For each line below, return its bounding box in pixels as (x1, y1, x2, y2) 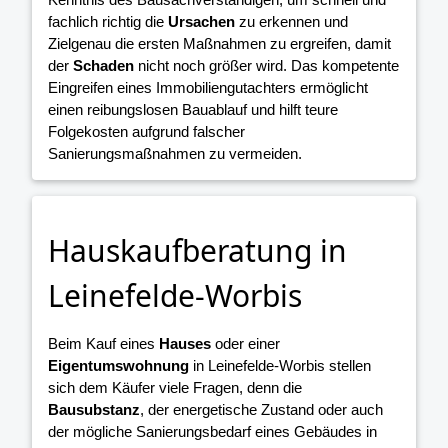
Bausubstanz (48, 401, 140, 419)
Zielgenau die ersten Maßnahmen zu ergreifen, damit (48, 35, 391, 53)
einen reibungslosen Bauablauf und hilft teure (48, 101, 338, 119)
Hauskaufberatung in (48, 230, 347, 272)
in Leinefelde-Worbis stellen (189, 357, 371, 375)
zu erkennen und (235, 13, 348, 31)
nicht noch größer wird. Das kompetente (134, 57, 399, 75)
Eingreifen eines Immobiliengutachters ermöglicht (48, 79, 368, 97)
